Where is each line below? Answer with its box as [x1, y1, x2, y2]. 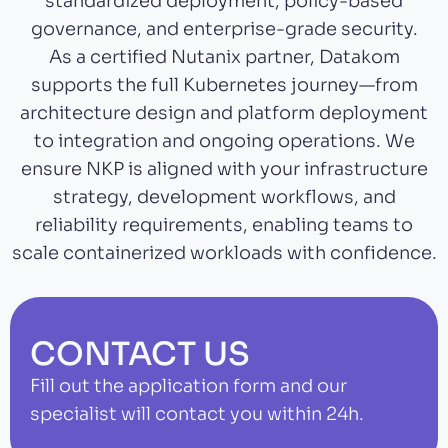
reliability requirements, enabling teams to [35, 213, 413, 236]
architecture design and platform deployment [20, 101, 428, 124]
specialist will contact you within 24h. [30, 402, 364, 425]
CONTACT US [30, 333, 250, 374]
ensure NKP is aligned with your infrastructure [20, 157, 428, 180]
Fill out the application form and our [30, 374, 347, 397]
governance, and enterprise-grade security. [30, 17, 418, 40]
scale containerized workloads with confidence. [11, 241, 437, 264]
